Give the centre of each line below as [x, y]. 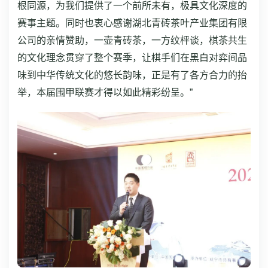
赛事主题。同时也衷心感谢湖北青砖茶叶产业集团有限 [132, 23]
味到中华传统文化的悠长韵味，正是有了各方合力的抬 [132, 75]
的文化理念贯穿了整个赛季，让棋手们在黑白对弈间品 [132, 58]
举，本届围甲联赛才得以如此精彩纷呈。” [105, 92]
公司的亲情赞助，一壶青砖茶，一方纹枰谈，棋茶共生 [132, 40]
